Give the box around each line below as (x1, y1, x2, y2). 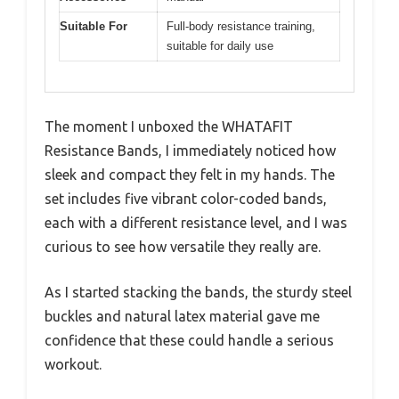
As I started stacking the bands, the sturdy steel (45, 284, 352, 301)
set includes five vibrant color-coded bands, (45, 191, 327, 208)
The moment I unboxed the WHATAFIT (45, 118, 293, 135)
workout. (45, 356, 102, 373)
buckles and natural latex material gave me (45, 308, 320, 325)
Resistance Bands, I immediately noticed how (45, 142, 336, 159)
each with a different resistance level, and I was (45, 215, 347, 232)
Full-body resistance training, (167, 19, 315, 33)
